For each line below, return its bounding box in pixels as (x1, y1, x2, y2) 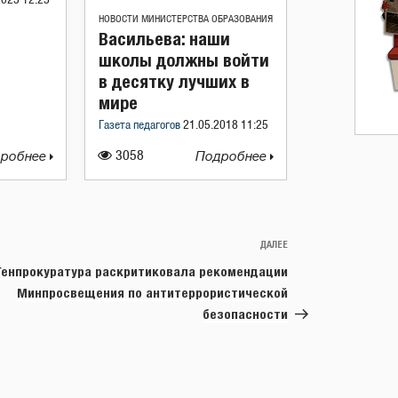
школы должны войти (99, 50, 269, 70)
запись (287, 259, 331, 276)
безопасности (203, 306, 288, 322)
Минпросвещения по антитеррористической (17, 285, 288, 300)
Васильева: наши (99, 28, 230, 49)
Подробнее (195, 149, 270, 164)
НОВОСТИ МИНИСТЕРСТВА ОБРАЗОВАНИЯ (99, 14, 273, 24)
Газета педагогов (99, 120, 183, 131)
